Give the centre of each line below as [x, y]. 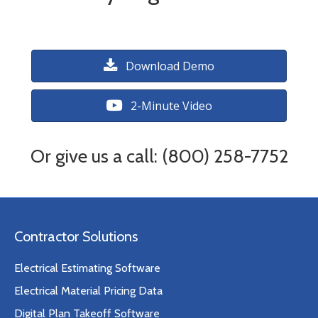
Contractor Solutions [76, 236]
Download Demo [170, 66]
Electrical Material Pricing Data [88, 290]
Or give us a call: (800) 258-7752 [159, 156]
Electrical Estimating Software [87, 268]
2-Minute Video [171, 105]
